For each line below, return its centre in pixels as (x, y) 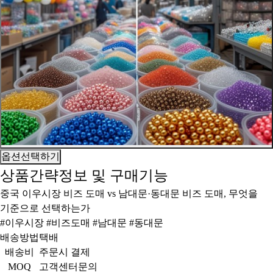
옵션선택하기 (30, 156)
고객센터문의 (68, 267)
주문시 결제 (65, 252)
